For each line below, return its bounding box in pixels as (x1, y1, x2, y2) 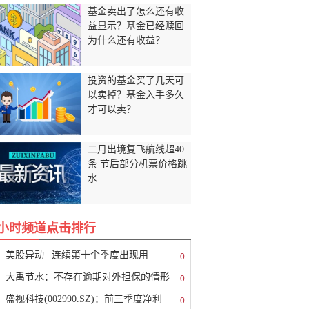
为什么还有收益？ (88, 35, 165, 46)
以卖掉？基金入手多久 (88, 90, 184, 100)
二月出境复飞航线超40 (88, 144, 184, 154)
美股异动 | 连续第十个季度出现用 (6, 250, 148, 260)
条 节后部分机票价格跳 (88, 159, 187, 169)
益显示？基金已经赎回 (88, 21, 184, 31)
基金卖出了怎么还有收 (88, 6, 184, 17)
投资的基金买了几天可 (88, 75, 184, 86)
